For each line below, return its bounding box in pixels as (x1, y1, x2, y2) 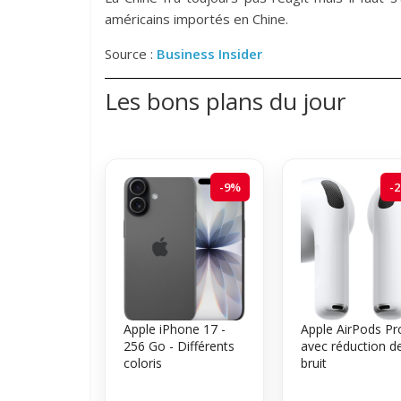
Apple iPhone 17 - (124, 320, 226, 337)
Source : (105, 44, 157, 63)
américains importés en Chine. (105, 9, 288, 28)
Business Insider (157, 44, 262, 63)
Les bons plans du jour (105, 84, 346, 117)
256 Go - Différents (124, 337, 235, 354)
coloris (124, 354, 162, 371)
